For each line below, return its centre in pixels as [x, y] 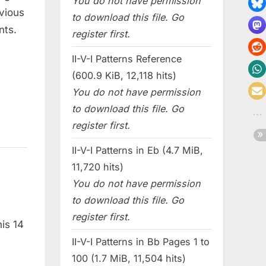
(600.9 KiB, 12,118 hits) [124, 76]
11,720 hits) [98, 167]
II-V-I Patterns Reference [127, 59]
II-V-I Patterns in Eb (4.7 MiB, [137, 151]
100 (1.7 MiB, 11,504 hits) [129, 258]
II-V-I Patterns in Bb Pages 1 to [141, 241]
